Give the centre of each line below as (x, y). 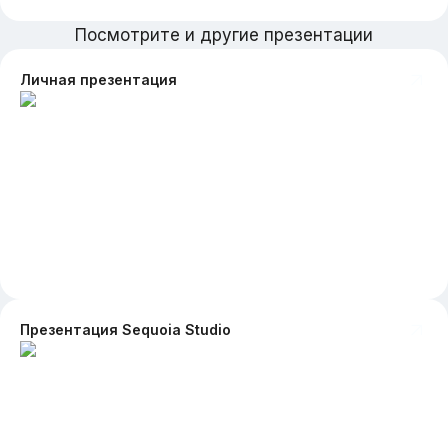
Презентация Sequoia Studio (125, 329)
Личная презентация (98, 79)
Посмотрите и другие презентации (224, 35)
